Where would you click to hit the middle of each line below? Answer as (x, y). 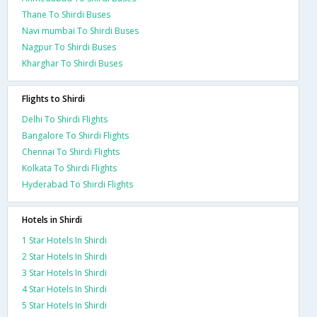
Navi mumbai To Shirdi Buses (80, 30)
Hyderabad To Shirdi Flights (77, 184)
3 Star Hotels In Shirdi (64, 272)
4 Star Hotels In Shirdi (64, 289)
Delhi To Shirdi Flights (65, 119)
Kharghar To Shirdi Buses (72, 63)
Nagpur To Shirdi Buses (69, 47)
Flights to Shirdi (53, 98)
